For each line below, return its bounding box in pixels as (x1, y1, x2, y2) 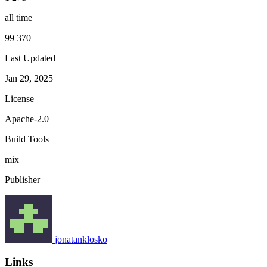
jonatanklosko (55, 234, 107, 244)
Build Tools (5, 133, 49, 144)
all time (5, 12, 32, 23)
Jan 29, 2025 (5, 73, 53, 83)
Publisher (5, 174, 40, 185)
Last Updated (5, 52, 55, 63)
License (5, 93, 34, 104)
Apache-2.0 (5, 113, 49, 124)
